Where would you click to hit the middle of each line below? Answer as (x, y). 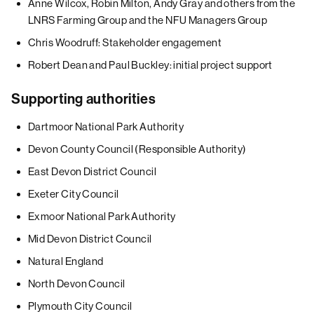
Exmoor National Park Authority (102, 216)
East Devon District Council (93, 171)
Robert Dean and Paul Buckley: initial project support (150, 65)
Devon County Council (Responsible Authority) (137, 149)
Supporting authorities (84, 99)
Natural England (66, 261)
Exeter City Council (74, 194)
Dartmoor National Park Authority (106, 127)
